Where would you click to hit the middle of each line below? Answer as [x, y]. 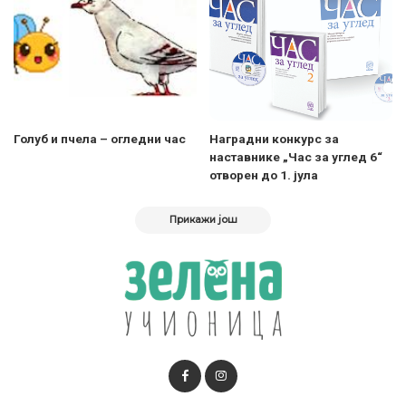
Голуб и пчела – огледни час [100, 139]
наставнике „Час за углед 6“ [296, 157]
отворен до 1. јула [264, 175]
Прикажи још [203, 220]
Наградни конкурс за [274, 139]
